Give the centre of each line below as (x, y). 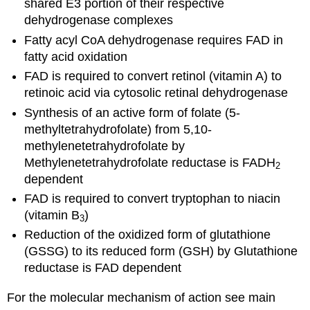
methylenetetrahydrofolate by (105, 146)
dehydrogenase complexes (99, 20)
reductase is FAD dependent (103, 268)
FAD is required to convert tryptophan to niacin (153, 198)
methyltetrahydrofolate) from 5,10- (118, 129)
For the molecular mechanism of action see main (142, 297)
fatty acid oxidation (76, 56)
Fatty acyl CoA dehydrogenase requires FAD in (154, 40)
